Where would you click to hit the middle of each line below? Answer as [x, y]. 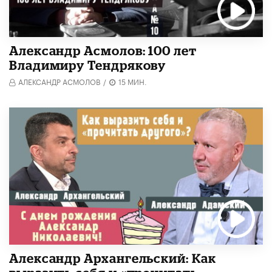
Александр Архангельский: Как [113, 258]
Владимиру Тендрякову [88, 65]
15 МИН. [133, 81]
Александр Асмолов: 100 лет [103, 50]
